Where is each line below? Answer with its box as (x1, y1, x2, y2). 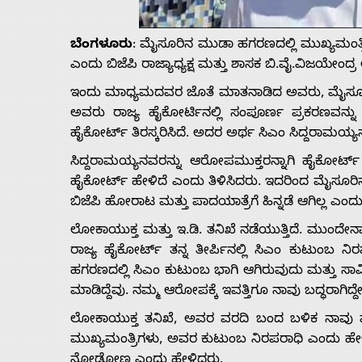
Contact (6, 203, 108, 242)
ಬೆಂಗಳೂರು (70, 37, 133, 56)
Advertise (6, 52, 128, 91)
